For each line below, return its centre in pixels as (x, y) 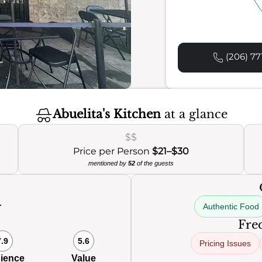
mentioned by (108, 163)
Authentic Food (231, 206)
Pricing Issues (225, 243)
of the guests (154, 163)
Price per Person (112, 151)
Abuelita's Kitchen (106, 114)
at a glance (194, 114)
